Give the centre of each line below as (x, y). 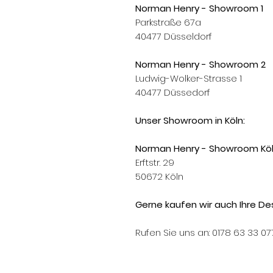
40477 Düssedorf (174, 92)
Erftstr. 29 (155, 162)
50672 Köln (161, 176)
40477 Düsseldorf (174, 36)
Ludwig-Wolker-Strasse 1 (189, 78)
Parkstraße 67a (168, 22)
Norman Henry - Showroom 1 (199, 8)
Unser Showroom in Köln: (191, 120)
